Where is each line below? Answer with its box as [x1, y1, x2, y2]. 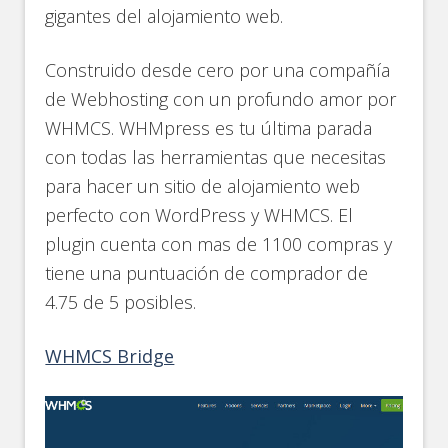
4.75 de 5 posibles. [45, 290, 197, 315]
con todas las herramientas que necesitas [45, 145, 387, 170]
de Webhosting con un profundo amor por [45, 87, 397, 112]
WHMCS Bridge [45, 344, 175, 369]
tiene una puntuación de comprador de [45, 261, 369, 286]
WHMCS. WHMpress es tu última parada [45, 116, 373, 141]
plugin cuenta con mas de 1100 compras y [45, 232, 393, 257]
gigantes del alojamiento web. [45, 4, 284, 29]
